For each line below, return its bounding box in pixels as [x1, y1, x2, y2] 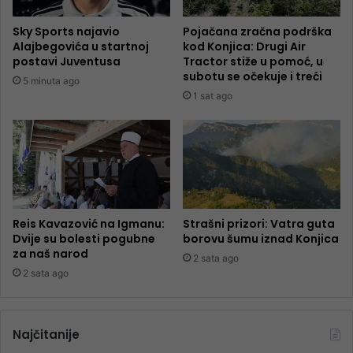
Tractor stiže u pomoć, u [183, 54, 323, 70]
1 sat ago [193, 90, 232, 102]
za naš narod [13, 246, 88, 262]
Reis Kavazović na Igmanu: [13, 216, 165, 232]
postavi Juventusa [13, 54, 121, 70]
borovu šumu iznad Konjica [183, 231, 339, 247]
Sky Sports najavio [13, 24, 120, 40]
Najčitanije [13, 326, 80, 344]
